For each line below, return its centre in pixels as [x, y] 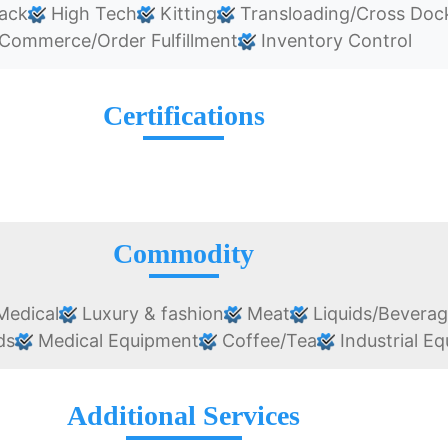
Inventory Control [333, 41]
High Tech [92, 14]
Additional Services [184, 416]
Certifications [183, 116]
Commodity [184, 254]
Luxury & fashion [151, 314]
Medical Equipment [115, 341]
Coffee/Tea [266, 341]
